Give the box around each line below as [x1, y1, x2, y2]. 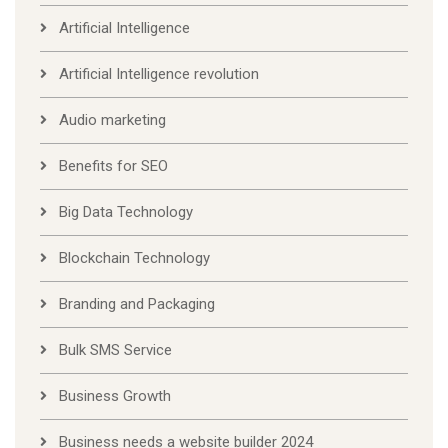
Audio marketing [59, 111, 166, 130]
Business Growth [59, 387, 171, 406]
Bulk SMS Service [59, 341, 172, 360]
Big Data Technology [59, 203, 193, 222]
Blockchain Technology [59, 249, 210, 268]
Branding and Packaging [59, 295, 215, 314]
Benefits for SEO [59, 157, 168, 176]
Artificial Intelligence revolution [59, 65, 259, 84]
